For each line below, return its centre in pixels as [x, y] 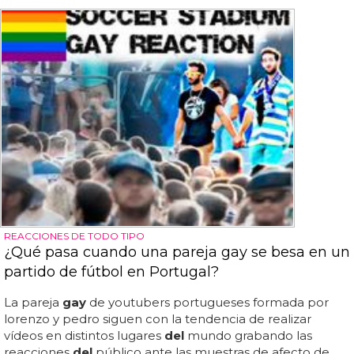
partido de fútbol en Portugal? [111, 271]
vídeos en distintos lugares [84, 335]
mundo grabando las [248, 335]
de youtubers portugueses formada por [207, 302]
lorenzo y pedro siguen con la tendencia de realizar [158, 318]
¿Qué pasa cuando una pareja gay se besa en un [177, 252]
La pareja [33, 302]
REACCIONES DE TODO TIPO [74, 235]
